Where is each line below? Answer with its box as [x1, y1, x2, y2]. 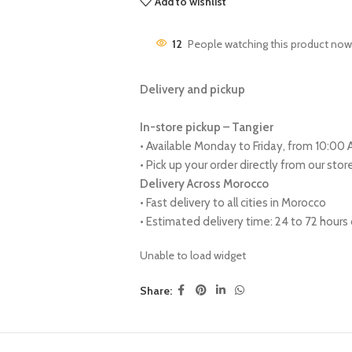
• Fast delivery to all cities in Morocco [139, 196, 326, 210]
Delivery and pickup [139, 82, 245, 97]
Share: [139, 283, 172, 298]
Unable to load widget [139, 248, 246, 262]
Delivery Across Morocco [139, 177, 269, 191]
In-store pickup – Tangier [139, 120, 273, 134]
